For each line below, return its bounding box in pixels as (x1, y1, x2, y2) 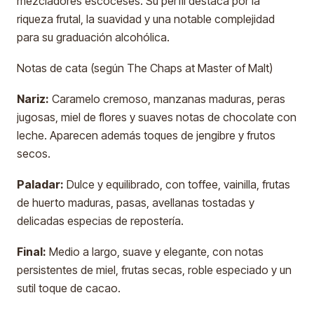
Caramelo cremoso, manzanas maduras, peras (49, 92, 285, 106)
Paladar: (17, 177, 64, 191)
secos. (17, 146, 50, 161)
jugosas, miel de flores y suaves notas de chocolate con (17, 110, 296, 124)
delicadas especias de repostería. (17, 214, 184, 228)
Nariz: (17, 92, 49, 106)
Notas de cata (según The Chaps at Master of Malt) (17, 61, 273, 75)
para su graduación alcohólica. (17, 30, 170, 44)
